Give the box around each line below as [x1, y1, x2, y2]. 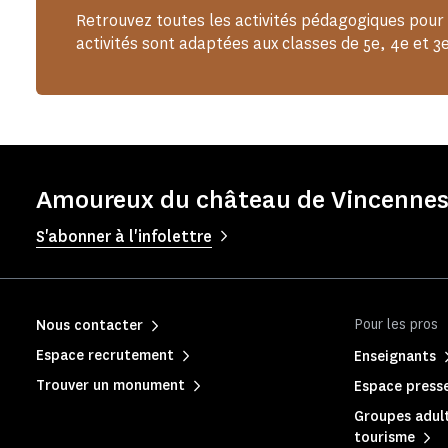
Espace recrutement [36, 346, 174, 365]
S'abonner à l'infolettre [36, 226, 212, 247]
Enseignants [354, 347, 436, 366]
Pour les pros [354, 315, 438, 334]
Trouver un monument [36, 376, 185, 395]
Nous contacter [36, 316, 143, 335]
